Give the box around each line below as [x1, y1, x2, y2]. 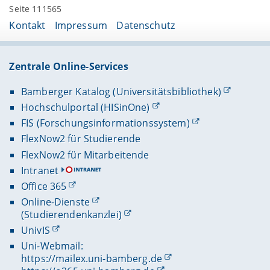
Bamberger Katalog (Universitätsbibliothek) [20, 85, 221, 99]
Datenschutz [116, 18, 175, 32]
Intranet [20, 163, 59, 177]
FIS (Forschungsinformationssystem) [20, 116, 190, 130]
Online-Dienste [20, 195, 90, 209]
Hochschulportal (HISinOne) [20, 101, 150, 115]
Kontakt [9, 18, 46, 32]
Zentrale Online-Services [9, 60, 128, 74]
